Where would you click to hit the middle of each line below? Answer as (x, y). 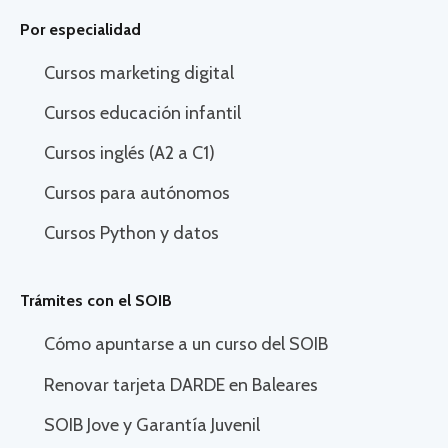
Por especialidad (80, 29)
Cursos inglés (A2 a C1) (129, 153)
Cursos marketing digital (139, 72)
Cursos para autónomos (137, 193)
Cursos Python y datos (131, 233)
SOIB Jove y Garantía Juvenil (152, 424)
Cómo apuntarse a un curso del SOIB (186, 344)
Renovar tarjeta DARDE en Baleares (181, 384)
